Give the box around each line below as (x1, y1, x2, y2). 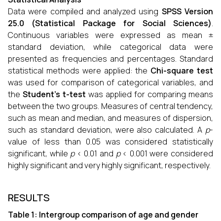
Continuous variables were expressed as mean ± (8, 30, 213, 40)
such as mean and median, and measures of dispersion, (8, 112, 213, 123)
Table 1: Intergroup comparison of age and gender (8, 209, 198, 220)
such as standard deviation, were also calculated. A (8, 124, 205, 135)
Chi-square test (150, 65, 214, 76)
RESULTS (8, 191, 50, 204)
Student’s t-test (23, 89, 86, 100)
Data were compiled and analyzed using (8, 6, 162, 17)
